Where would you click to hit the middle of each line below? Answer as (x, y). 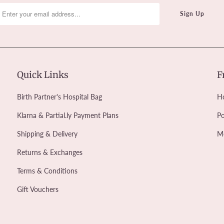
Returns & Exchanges (49, 152)
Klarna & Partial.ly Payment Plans (67, 115)
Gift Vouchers (37, 189)
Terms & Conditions (47, 170)
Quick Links (42, 74)
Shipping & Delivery (47, 133)
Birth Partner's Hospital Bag (59, 96)
